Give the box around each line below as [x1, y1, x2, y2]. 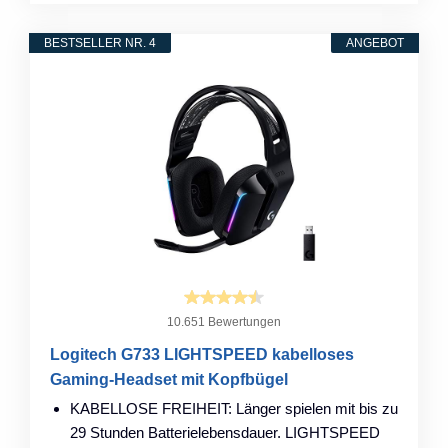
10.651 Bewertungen [167, 314, 281, 329]
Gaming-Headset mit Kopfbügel [50, 370, 288, 388]
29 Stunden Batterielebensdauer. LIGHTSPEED [70, 423, 380, 441]
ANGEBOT [346, 35, 404, 50]
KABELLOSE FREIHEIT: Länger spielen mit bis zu [70, 399, 398, 417]
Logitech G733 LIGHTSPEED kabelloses [50, 345, 354, 363]
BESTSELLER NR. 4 [44, 35, 156, 50]
